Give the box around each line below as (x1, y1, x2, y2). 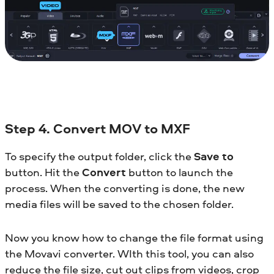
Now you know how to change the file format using (5, 230, 264, 246)
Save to (194, 149, 234, 165)
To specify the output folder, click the (5, 149, 194, 165)
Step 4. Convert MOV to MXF (5, 119, 190, 138)
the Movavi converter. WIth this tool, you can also (5, 246, 254, 262)
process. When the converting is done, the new (5, 180, 245, 196)
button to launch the (126, 165, 233, 180)
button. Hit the (5, 165, 82, 180)
